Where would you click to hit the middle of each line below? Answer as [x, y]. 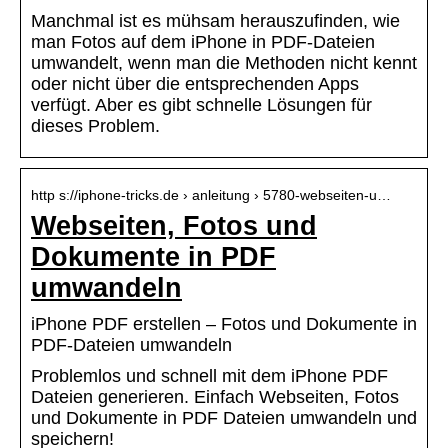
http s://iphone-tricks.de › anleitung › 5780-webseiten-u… [211, 194]
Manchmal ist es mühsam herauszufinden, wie [215, 20]
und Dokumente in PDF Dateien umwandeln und [224, 417]
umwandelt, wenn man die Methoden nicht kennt [224, 62]
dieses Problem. [95, 125]
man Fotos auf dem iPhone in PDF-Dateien [203, 41]
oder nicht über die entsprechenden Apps [195, 83]
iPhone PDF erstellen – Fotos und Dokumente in [224, 323]
